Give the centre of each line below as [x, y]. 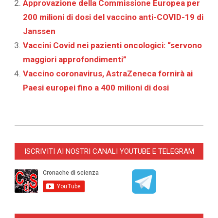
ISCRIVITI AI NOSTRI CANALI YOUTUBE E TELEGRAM [109, 152]
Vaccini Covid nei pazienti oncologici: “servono [112, 45]
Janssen [39, 31]
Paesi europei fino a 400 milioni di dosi [96, 88]
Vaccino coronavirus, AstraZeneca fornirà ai [108, 74]
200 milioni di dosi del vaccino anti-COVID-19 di [113, 17]
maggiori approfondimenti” [75, 60]
